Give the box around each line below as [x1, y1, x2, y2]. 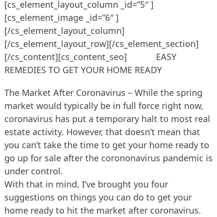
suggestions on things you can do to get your [4, 191, 192, 203]
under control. [4, 165, 63, 177]
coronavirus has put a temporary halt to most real [4, 112, 210, 124]
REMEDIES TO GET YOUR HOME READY [4, 63, 162, 76]
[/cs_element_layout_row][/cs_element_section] [4, 37, 199, 49]
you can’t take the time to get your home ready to [4, 139, 209, 151]
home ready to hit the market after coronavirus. [4, 204, 201, 216]
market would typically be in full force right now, [4, 99, 203, 111]
